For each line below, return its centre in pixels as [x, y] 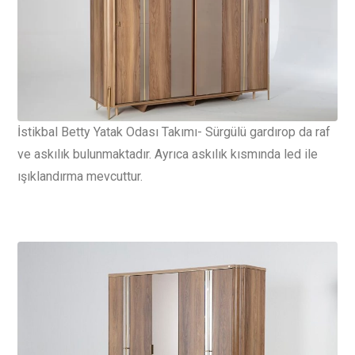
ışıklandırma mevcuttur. [80, 177]
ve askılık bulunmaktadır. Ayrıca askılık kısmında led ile [168, 155]
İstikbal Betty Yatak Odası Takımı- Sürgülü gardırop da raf [174, 132]
